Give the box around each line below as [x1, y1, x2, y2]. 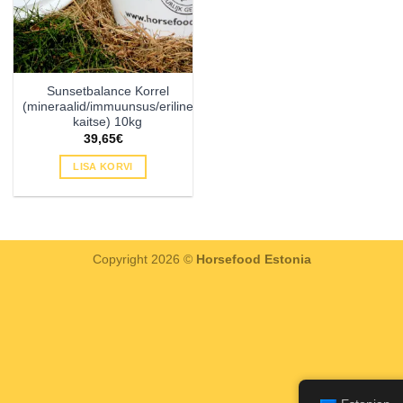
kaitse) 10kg [73, 115, 143, 130]
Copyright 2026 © [92, 252, 196, 267]
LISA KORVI [73, 160, 133, 172]
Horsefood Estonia [195, 252, 311, 267]
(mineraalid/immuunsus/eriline [22, 100, 193, 114]
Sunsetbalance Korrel [46, 85, 169, 99]
